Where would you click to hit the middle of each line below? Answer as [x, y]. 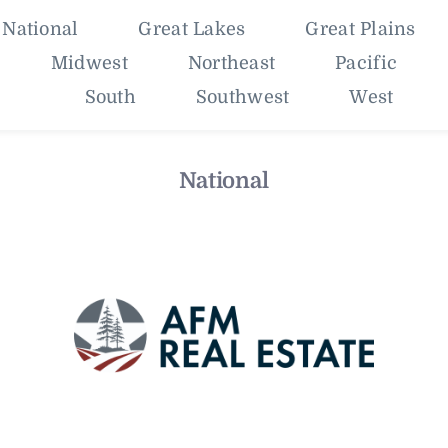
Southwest [242, 96]
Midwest [89, 62]
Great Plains [360, 28]
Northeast [231, 62]
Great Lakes [192, 28]
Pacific [366, 62]
